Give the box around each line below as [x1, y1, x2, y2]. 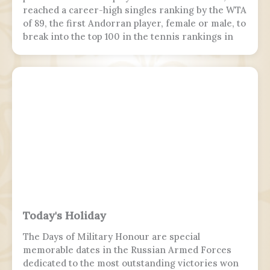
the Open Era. [23, 44, 84, 56]
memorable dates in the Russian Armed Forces [23, 244, 231, 256]
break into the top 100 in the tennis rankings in [23, 31, 233, 43]
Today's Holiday [23, 209, 106, 223]
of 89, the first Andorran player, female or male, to [23, 17, 246, 30]
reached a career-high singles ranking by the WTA [23, 4, 246, 16]
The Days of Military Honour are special [23, 231, 200, 243]
